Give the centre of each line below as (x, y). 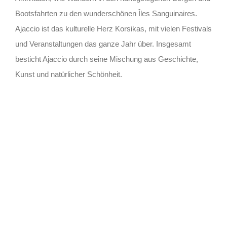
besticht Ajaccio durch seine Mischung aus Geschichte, (106, 59)
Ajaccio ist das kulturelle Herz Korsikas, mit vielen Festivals (113, 29)
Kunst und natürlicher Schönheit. (68, 74)
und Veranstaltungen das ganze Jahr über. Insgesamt (103, 44)
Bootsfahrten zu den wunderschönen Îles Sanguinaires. (106, 14)
